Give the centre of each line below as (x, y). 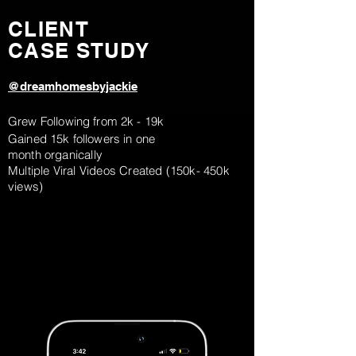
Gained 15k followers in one (82, 139)
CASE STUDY (79, 50)
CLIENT (48, 29)
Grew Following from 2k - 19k (86, 121)
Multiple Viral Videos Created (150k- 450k (119, 170)
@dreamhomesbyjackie (73, 86)
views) (26, 186)
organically (73, 155)
